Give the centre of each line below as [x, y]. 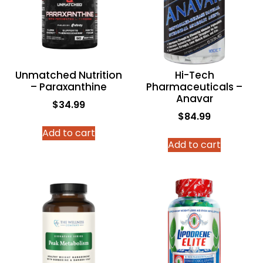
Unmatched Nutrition [69, 75]
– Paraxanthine [69, 87]
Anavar [194, 99]
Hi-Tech [194, 75]
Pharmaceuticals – [194, 87]
